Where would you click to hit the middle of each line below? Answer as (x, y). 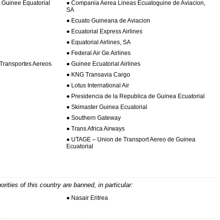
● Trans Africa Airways (95, 128)
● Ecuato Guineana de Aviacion (108, 20)
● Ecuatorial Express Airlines (104, 31)
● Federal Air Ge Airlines (98, 53)
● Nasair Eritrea (87, 198)
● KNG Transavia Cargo (98, 74)
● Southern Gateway (93, 118)
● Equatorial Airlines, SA (98, 42)
